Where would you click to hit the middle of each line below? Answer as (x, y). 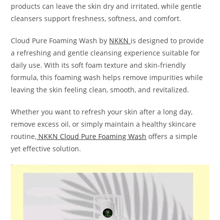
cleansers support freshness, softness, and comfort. (96, 18)
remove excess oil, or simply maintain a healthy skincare (104, 124)
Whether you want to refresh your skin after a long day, (102, 111)
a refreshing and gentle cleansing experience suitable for (106, 53)
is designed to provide (167, 40)
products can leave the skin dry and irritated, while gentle (106, 6)
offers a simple (172, 136)
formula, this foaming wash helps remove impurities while (107, 77)
